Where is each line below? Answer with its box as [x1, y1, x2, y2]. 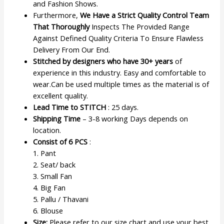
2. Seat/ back [33, 159, 76, 170]
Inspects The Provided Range [89, 21, 190, 32]
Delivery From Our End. [33, 44, 110, 55]
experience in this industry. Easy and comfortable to [33, 67, 206, 78]
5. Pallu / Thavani [33, 194, 89, 204]
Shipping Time [33, 113, 83, 124]
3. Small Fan [33, 171, 72, 181]
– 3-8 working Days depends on [82, 113, 188, 124]
